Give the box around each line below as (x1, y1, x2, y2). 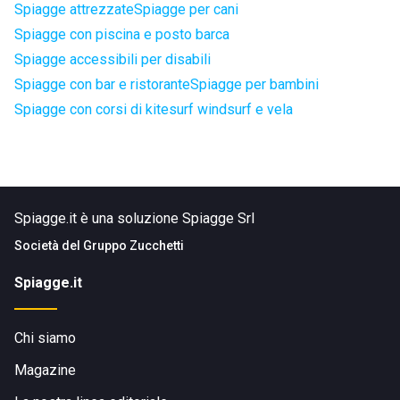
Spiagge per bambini (190, 76, 319, 93)
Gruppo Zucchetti (83, 238, 184, 253)
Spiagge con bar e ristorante (14, 76, 190, 93)
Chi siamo (14, 329, 76, 346)
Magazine (14, 362, 76, 379)
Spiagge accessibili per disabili (14, 51, 211, 68)
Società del (14, 238, 83, 253)
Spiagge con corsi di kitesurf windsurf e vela (14, 101, 293, 118)
